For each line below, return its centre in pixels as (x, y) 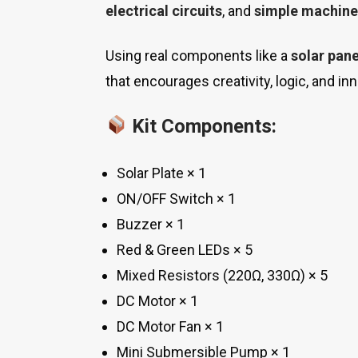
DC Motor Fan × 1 (170, 326)
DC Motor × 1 (157, 301)
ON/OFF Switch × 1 (176, 199)
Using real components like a (198, 56)
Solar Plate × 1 (161, 173)
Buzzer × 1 (151, 224)
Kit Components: (205, 126)
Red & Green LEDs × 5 (185, 250)
